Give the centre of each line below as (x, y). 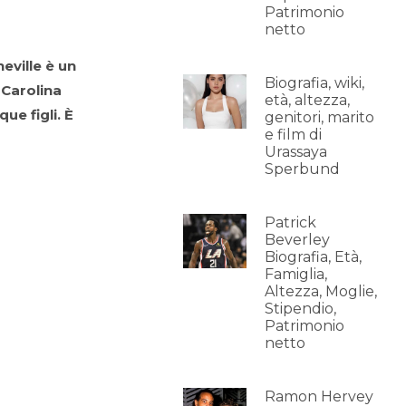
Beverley (297, 240)
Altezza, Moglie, (320, 291)
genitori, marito (319, 117)
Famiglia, (295, 274)
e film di (293, 135)
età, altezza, (307, 100)
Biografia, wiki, (314, 83)
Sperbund (302, 169)
